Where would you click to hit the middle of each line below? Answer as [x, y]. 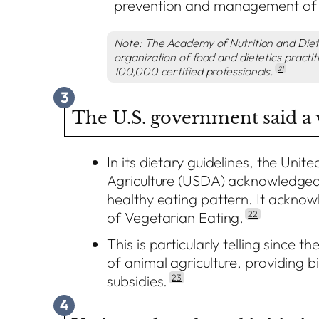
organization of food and [177, 57]
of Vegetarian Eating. [176, 218]
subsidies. [137, 281]
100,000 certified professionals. [194, 71]
